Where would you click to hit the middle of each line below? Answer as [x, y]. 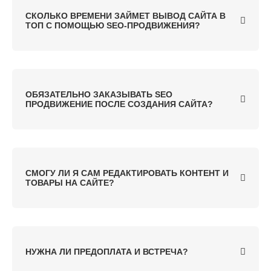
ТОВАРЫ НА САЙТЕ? [70, 183]
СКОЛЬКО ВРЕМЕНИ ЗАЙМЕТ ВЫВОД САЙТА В [126, 16]
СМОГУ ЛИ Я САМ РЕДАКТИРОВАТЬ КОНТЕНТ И [127, 173]
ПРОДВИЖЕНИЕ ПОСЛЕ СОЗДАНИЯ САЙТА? [119, 104]
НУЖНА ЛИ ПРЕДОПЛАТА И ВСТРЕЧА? [107, 252]
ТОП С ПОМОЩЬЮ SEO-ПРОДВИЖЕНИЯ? [113, 26]
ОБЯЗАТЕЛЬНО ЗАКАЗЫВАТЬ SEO [99, 95]
